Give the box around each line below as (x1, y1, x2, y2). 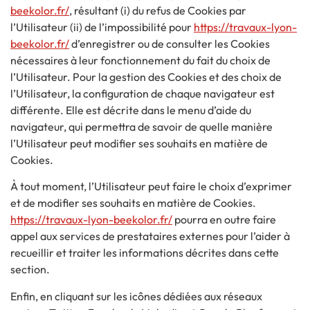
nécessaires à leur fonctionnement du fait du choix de (10, 53, 271, 67)
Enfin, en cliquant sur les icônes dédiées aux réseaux (10, 289, 262, 303)
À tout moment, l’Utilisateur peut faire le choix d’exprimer (10, 179, 292, 194)
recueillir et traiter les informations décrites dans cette (10, 246, 279, 260)
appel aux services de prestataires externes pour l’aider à (10, 229, 290, 244)
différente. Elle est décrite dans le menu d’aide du (10, 102, 251, 117)
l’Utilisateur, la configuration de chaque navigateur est (10, 86, 275, 100)
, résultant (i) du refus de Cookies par (69, 3, 246, 17)
